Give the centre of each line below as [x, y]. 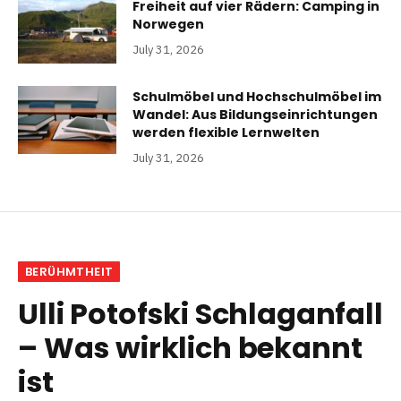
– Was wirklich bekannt [190, 347]
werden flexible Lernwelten [226, 132]
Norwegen [168, 24]
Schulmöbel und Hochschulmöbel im [257, 96]
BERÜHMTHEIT [69, 271]
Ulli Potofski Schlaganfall [200, 313]
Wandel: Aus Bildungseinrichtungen [255, 114]
